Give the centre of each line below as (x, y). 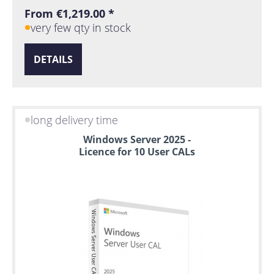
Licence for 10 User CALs (137, 151)
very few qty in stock (81, 27)
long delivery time (75, 120)
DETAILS (53, 59)
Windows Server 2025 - (137, 139)
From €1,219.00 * (69, 13)
